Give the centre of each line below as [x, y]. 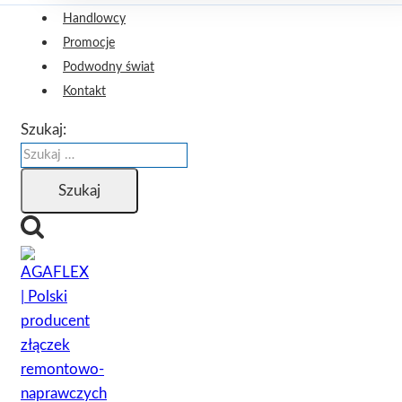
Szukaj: [44, 130]
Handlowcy [94, 19]
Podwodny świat [109, 68]
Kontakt [84, 92]
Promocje [89, 44]
